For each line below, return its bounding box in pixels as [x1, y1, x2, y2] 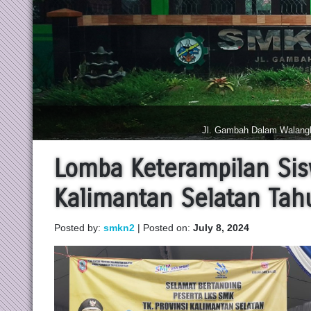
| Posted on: [135, 221, 194, 233]
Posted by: [54, 221, 104, 233]
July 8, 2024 [193, 221, 250, 233]
